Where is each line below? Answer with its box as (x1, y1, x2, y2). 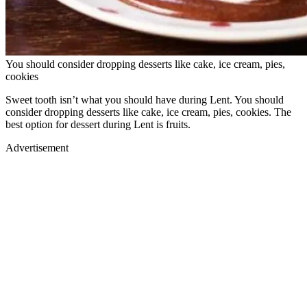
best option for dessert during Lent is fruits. (5, 119, 191, 131)
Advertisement (5, 142, 69, 154)
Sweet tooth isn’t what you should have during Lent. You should (5, 94, 284, 106)
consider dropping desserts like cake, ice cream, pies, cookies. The (5, 106, 291, 119)
